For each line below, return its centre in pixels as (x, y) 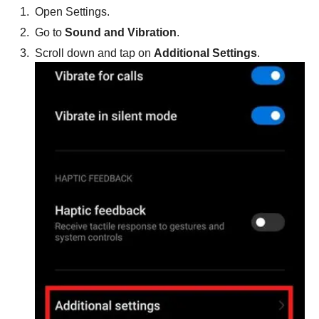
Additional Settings (205, 53)
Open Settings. (72, 11)
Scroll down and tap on (94, 53)
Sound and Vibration (121, 32)
